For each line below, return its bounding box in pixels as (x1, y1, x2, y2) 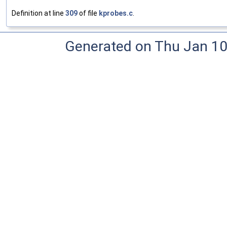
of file (78, 9, 99, 17)
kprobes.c (99, 9, 133, 17)
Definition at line (12, 9, 65, 17)
